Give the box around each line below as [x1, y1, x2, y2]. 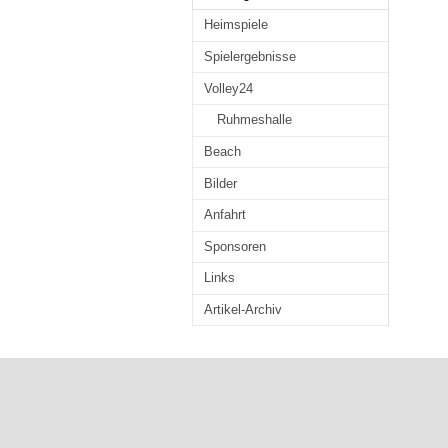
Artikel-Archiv [203, 302, 282, 318]
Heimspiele [203, 17, 268, 33]
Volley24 [203, 80, 253, 96]
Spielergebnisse [203, 48, 296, 64]
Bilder [203, 175, 237, 191]
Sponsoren [203, 238, 266, 254]
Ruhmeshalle [216, 112, 292, 128]
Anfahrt [203, 207, 246, 223]
